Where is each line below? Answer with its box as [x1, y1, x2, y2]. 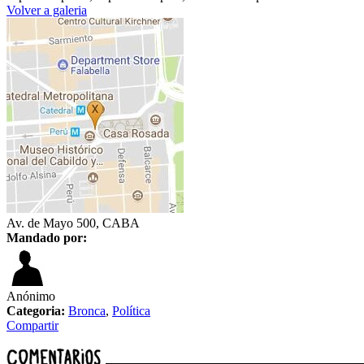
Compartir [6, 318, 58, 333]
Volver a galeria [6, 3, 87, 18]
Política [112, 304, 150, 318]
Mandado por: [6, 231, 87, 245]
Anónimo [6, 289, 55, 304]
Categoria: [6, 304, 65, 318]
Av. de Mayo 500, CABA [6, 216, 140, 231]
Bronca [68, 304, 106, 318]
